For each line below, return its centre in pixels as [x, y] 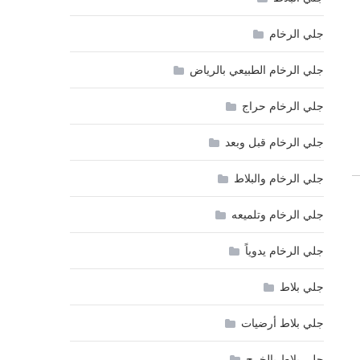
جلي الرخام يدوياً [284, 251]
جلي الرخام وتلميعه [277, 215]
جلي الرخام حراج [282, 106]
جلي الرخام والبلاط [278, 179]
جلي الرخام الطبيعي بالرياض [256, 70]
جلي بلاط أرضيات [282, 323]
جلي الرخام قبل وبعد [274, 143]
